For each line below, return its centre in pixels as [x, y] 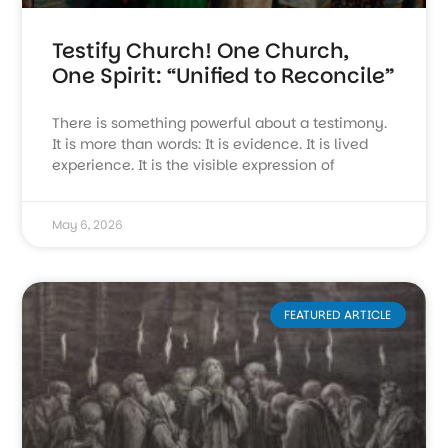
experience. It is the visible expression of [194, 164]
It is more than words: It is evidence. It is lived [210, 143]
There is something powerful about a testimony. [220, 122]
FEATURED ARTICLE [338, 315]
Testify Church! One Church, [201, 50]
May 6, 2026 [88, 224]
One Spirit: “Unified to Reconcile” [223, 75]
